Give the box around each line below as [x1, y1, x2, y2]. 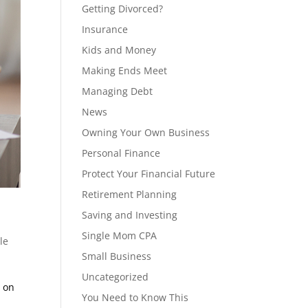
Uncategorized [82, 270, 149, 283]
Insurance [82, 23, 129, 36]
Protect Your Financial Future [82, 167, 216, 180]
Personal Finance [82, 146, 161, 159]
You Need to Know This [82, 291, 189, 304]
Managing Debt [82, 85, 153, 98]
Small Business [82, 250, 152, 263]
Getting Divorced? [82, 2, 164, 15]
